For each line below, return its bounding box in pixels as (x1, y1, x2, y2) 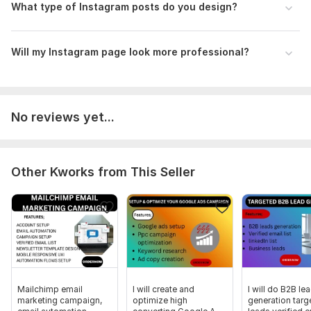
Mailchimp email (17, 284, 83, 295)
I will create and (133, 284, 194, 295)
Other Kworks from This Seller (11, 165, 195, 180)
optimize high (133, 295, 187, 306)
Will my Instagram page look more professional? (11, 46, 249, 58)
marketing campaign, (17, 295, 102, 306)
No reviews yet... (11, 110, 115, 125)
